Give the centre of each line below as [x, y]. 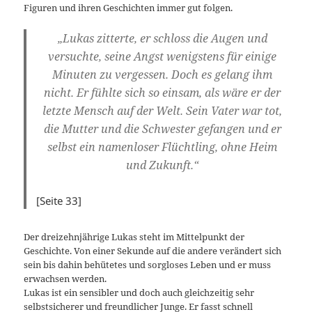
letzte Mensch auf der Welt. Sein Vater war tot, [162, 110]
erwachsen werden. [65, 279]
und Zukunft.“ [162, 165]
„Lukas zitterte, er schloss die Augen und [162, 38]
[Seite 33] [59, 201]
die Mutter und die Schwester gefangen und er [162, 128]
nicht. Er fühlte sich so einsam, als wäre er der [162, 92]
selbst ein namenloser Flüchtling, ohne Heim [162, 147]
